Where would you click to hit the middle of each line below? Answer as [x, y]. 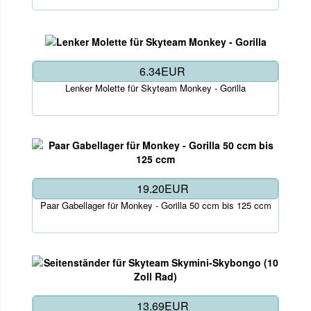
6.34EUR [162, 71]
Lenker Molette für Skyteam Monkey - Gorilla [155, 87]
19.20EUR [162, 188]
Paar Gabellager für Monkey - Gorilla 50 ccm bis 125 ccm [155, 205]
